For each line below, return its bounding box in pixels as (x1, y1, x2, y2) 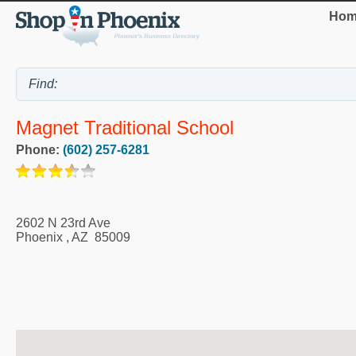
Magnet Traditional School (16, 117, 234, 139)
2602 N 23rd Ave (16, 216, 110, 230)
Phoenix (16, 230, 63, 245)
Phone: (16, 143, 63, 157)
